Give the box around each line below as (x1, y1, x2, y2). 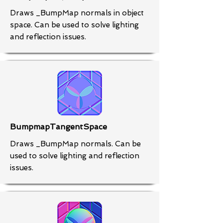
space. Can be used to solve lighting (10, 20, 139, 29)
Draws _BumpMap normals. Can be (10, 139, 141, 148)
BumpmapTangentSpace (10, 122, 107, 131)
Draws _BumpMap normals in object (10, 8, 144, 17)
